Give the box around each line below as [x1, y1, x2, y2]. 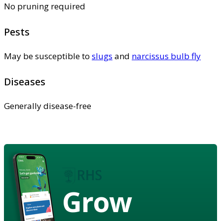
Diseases [4, 75, 45, 89]
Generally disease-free [4, 100, 91, 112]
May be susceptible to [4, 50, 92, 62]
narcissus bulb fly [132, 50, 201, 62]
